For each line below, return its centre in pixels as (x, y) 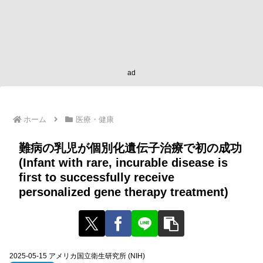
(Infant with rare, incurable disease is (123, 162)
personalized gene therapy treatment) (124, 192)
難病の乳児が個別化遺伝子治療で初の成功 (130, 148)
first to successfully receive (97, 177)
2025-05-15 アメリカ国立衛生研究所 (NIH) (77, 256)
